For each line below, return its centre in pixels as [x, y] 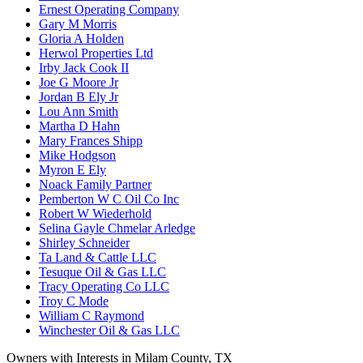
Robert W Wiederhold [95, 213]
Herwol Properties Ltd [96, 53]
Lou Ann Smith [79, 111]
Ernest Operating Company [109, 9]
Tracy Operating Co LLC [104, 286]
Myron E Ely [73, 169]
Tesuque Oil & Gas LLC [102, 271]
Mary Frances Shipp [91, 140]
